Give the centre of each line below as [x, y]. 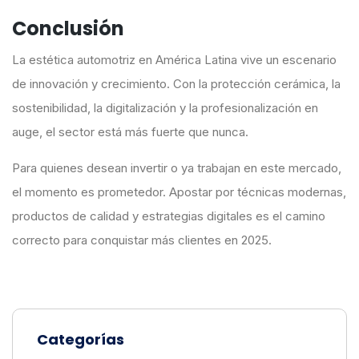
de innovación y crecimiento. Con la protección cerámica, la [176, 84]
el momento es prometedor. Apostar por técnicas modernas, [179, 192]
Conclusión [68, 29]
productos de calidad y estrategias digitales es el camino [169, 216]
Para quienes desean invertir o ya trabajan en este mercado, [177, 168]
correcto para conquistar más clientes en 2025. [142, 240]
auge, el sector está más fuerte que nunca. [130, 132]
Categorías [81, 340]
